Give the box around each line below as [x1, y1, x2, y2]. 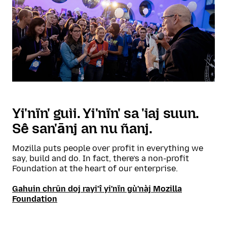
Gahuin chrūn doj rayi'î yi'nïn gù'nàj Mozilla [12, 184, 182, 194]
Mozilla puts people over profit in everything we [12, 143, 203, 154]
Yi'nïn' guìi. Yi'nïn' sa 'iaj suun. [12, 105, 199, 122]
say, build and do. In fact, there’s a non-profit [12, 154, 189, 164]
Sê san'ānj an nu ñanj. [12, 120, 153, 137]
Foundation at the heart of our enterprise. [12, 164, 178, 174]
